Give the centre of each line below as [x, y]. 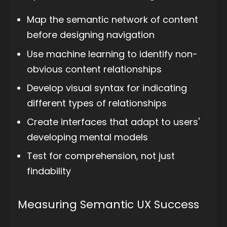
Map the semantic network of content [112, 20]
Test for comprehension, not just [101, 156]
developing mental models [87, 137]
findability [49, 171]
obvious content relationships [94, 69]
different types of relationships [97, 103]
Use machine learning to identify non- [112, 54]
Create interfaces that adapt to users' [113, 122]
